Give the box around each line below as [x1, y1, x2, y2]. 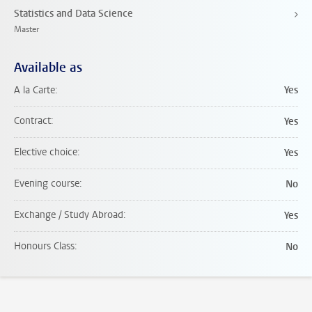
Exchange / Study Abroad [14, 208, 123, 221]
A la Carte [14, 84, 55, 97]
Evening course [14, 177, 79, 190]
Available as [14, 59, 82, 76]
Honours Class [14, 240, 75, 253]
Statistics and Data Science [14, 7, 133, 20]
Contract [14, 114, 51, 127]
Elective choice [14, 146, 77, 159]
